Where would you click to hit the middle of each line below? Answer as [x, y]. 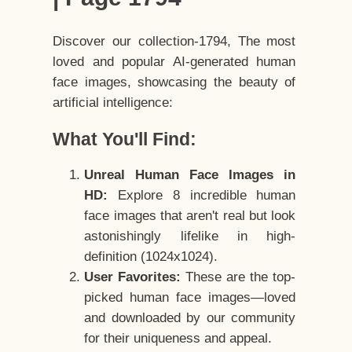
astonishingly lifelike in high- [190, 236]
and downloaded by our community [190, 318]
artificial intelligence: [113, 103]
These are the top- [238, 277]
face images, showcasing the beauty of [174, 82]
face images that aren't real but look [190, 216]
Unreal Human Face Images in [190, 175]
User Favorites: [133, 277]
